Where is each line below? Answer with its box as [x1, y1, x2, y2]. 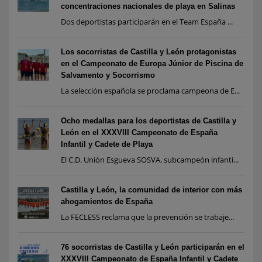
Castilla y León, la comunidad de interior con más [61, 185, 242, 195]
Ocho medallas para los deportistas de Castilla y [61, 116, 236, 126]
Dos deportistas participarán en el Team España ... [61, 16, 233, 27]
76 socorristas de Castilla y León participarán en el [61, 243, 244, 252]
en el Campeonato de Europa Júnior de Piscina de [61, 59, 243, 68]
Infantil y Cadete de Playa [61, 140, 153, 149]
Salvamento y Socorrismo [61, 71, 155, 80]
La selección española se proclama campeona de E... [61, 85, 240, 96]
